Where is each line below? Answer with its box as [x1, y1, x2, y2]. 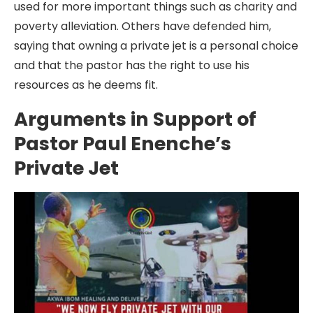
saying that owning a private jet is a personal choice [14, 38, 298, 54]
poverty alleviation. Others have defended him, [14, 18, 271, 34]
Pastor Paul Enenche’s [14, 131, 231, 156]
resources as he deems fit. [14, 77, 158, 93]
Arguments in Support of [14, 106, 256, 132]
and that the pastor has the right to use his [14, 57, 249, 73]
